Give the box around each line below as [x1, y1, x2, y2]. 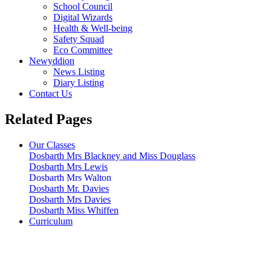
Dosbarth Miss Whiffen [29, 204, 119, 215]
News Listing [53, 66, 105, 77]
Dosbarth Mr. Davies [29, 183, 109, 194]
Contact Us [29, 88, 72, 99]
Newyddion [29, 55, 74, 66]
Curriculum [29, 215, 73, 226]
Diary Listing [53, 77, 104, 88]
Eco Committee [53, 44, 113, 55]
